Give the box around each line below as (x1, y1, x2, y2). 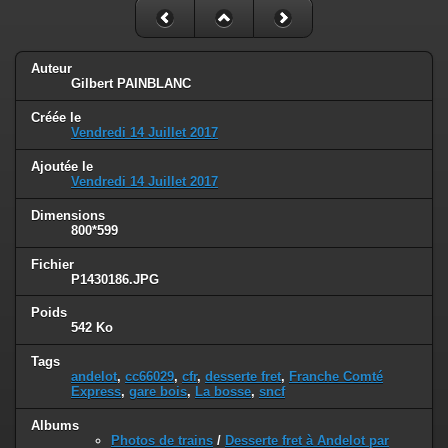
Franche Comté (289, 369, 383, 385)
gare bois (129, 384, 187, 400)
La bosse (195, 384, 251, 400)
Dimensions (31, 207, 105, 223)
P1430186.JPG (71, 271, 159, 287)
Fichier (31, 256, 74, 272)
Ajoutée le (31, 158, 93, 174)
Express (71, 384, 121, 400)
